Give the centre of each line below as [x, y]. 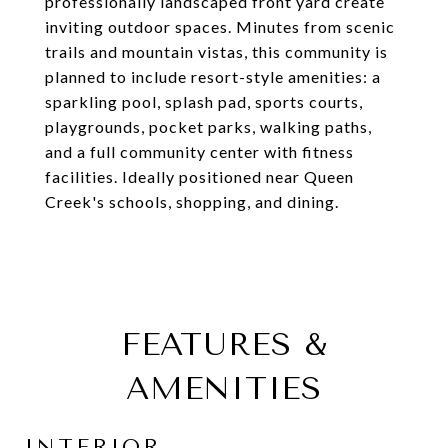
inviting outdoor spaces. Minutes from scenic [220, 26]
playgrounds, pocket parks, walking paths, [208, 126]
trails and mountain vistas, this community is [216, 51]
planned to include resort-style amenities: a [213, 76]
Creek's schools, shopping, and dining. [192, 201]
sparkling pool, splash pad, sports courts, [204, 101]
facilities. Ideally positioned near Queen [199, 176]
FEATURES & [224, 344]
